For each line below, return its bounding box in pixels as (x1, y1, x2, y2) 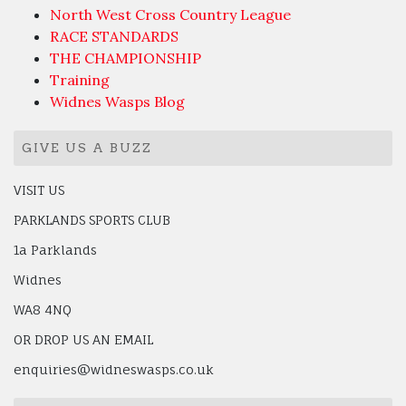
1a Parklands (14, 242, 97, 258)
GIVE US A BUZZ (22, 140, 152, 156)
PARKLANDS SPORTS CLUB (14, 212, 170, 228)
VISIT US (14, 182, 64, 198)
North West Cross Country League (50, 5, 291, 24)
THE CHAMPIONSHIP (50, 49, 201, 68)
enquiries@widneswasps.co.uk (14, 362, 214, 378)
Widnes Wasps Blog (50, 92, 185, 111)
